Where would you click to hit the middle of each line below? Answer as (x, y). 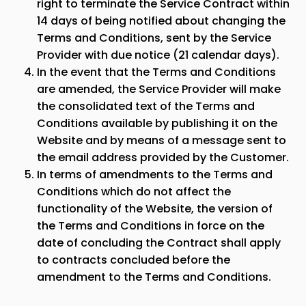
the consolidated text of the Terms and (146, 106)
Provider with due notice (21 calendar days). (158, 55)
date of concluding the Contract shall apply (159, 243)
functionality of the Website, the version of (155, 209)
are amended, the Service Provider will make (159, 89)
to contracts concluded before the (134, 260)
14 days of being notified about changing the (161, 21)
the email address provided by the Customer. (163, 157)
